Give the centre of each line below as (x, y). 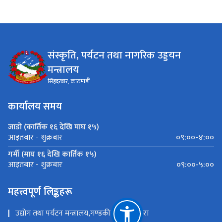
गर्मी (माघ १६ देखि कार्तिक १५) (52, 154)
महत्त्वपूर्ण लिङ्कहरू (40, 192)
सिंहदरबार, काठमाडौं (69, 81)
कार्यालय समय (35, 106)
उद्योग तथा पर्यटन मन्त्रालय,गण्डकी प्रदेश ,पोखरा (82, 213)
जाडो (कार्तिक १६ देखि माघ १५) (54, 127)
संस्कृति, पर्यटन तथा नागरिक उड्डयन (114, 55)
